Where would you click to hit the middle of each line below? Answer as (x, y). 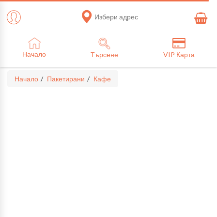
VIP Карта (179, 54)
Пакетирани (66, 79)
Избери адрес (116, 16)
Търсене (105, 54)
